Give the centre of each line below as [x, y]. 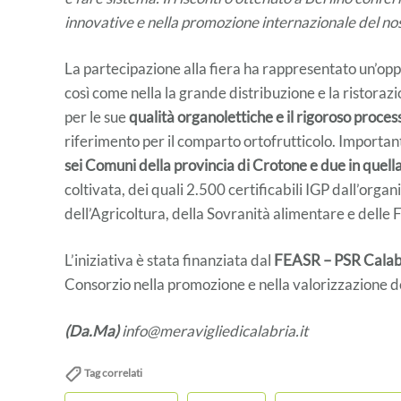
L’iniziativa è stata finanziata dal [169, 260]
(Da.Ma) [92, 330]
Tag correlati [112, 372]
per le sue [97, 116]
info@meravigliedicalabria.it [213, 330]
